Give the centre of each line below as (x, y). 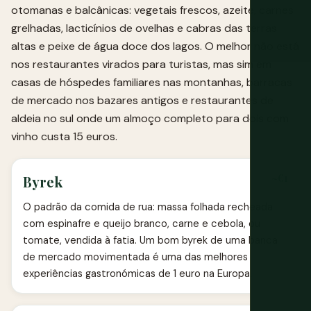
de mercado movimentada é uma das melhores (135, 257)
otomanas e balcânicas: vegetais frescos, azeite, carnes (152, 10)
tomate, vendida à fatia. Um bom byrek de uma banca (150, 241)
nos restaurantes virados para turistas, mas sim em (141, 65)
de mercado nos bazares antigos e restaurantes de (142, 101)
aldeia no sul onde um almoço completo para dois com (150, 119)
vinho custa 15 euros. (64, 137)
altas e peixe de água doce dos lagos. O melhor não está (155, 47)
